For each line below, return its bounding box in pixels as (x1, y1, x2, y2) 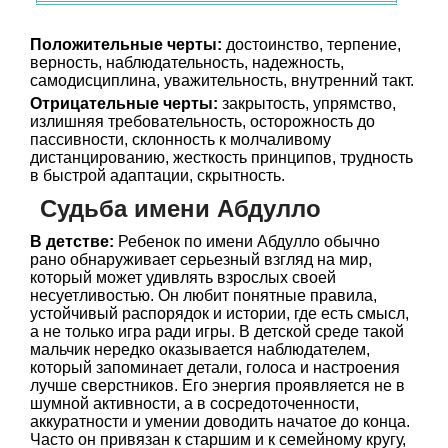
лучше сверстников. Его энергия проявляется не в (30, 377, 405, 394)
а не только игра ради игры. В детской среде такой (30, 323, 404, 340)
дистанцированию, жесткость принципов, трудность (30, 149, 413, 166)
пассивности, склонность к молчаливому (30, 131, 331, 148)
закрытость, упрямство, (218, 95, 396, 112)
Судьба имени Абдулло (40, 195, 321, 222)
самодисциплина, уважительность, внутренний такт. (30, 72, 414, 89)
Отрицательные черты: (30, 95, 218, 112)
